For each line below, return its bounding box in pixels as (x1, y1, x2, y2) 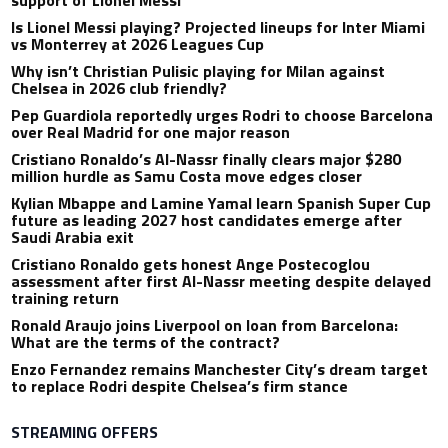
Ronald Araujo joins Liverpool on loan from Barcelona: (11, 313, 399, 338)
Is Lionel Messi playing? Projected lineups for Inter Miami (11, 15, 426, 40)
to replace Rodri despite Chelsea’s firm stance (11, 374, 349, 399)
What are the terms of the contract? (11, 330, 281, 355)
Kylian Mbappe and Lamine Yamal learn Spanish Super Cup (11, 191, 432, 216)
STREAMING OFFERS (11, 420, 159, 445)
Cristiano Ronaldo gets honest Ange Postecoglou (11, 252, 371, 277)
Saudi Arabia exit (11, 225, 135, 250)
